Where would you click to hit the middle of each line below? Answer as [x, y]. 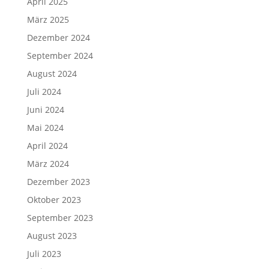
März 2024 [48, 164]
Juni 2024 [45, 110]
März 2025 [48, 20]
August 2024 [52, 74]
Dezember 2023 [58, 182]
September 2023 [60, 218]
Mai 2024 [45, 128]
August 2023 [52, 236]
